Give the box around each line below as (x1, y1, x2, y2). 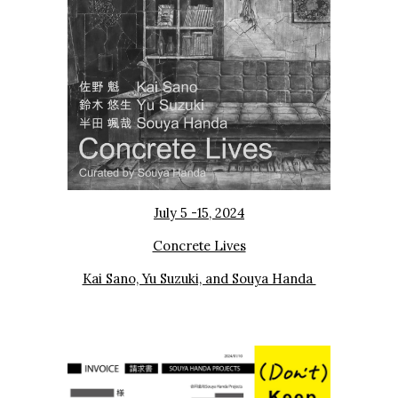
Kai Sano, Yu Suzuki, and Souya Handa (82, 270, 316, 288)
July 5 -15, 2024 (154, 204, 244, 222)
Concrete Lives (152, 237, 246, 255)
